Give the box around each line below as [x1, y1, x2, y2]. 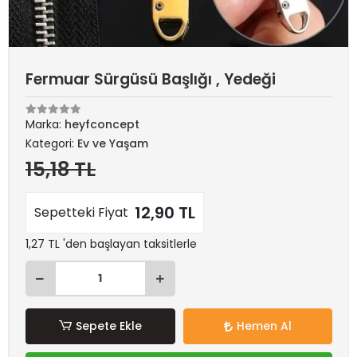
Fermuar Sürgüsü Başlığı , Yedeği [25, 69, 276, 90]
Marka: [25, 116, 65, 132]
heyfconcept [65, 116, 139, 132]
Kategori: [25, 135, 77, 151]
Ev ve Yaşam [77, 135, 148, 151]
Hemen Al [236, 318, 292, 334]
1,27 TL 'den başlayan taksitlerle [25, 236, 197, 252]
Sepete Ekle [75, 318, 142, 334]
